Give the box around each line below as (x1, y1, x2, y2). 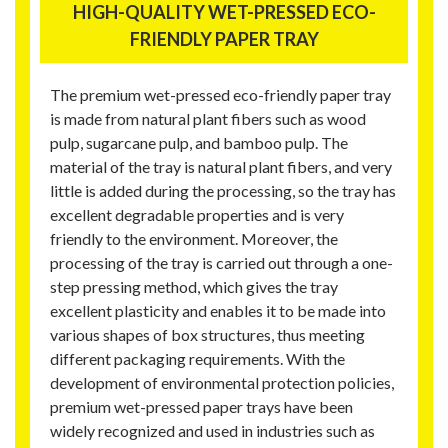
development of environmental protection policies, (50, 373, 394, 393)
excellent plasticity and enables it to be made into (50, 301, 386, 321)
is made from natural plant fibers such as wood (50, 109, 366, 129)
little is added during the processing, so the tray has (50, 181, 396, 201)
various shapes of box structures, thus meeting (50, 325, 365, 345)
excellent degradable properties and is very (50, 205, 344, 225)
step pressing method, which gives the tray (50, 277, 338, 297)
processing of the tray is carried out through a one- (50, 253, 393, 273)
